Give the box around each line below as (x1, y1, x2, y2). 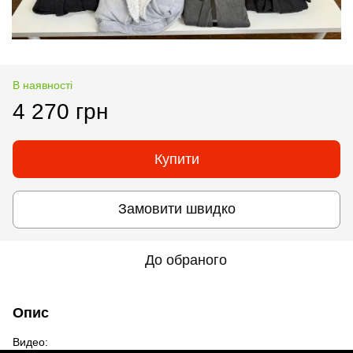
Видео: (13, 335, 48, 348)
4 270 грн (13, 98, 108, 124)
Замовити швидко (117, 201, 236, 217)
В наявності (13, 78, 72, 91)
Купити (154, 150, 199, 167)
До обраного (145, 251, 227, 268)
